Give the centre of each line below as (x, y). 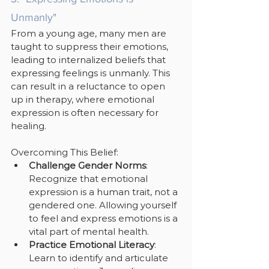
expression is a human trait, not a (104, 192)
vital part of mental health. (89, 231)
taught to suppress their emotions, (91, 46)
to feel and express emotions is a (104, 218)
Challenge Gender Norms (87, 165)
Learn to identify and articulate (100, 258)
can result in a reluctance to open (89, 86)
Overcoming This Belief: (65, 152)
